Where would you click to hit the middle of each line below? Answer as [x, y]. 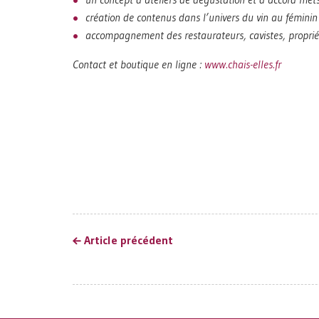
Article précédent [129, 240]
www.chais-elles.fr [243, 64]
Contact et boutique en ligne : [138, 64]
